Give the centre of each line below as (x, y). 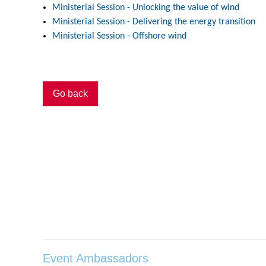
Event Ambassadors (96, 258)
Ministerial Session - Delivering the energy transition (154, 22)
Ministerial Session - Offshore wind (119, 36)
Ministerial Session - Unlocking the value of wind (146, 8)
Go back (70, 94)
